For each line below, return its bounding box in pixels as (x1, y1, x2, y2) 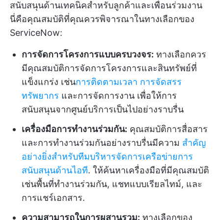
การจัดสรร (140, 77, 182, 87)
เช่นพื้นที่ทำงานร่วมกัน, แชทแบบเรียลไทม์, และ (22, 179, 202, 189)
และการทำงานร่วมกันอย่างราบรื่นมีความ (22, 137, 180, 148)
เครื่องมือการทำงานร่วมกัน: (22, 124, 127, 134)
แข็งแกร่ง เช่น (22, 77, 76, 87)
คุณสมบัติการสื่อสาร (127, 124, 208, 134)
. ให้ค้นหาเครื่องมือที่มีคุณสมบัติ (88, 165, 209, 175)
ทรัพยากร (22, 90, 59, 101)
